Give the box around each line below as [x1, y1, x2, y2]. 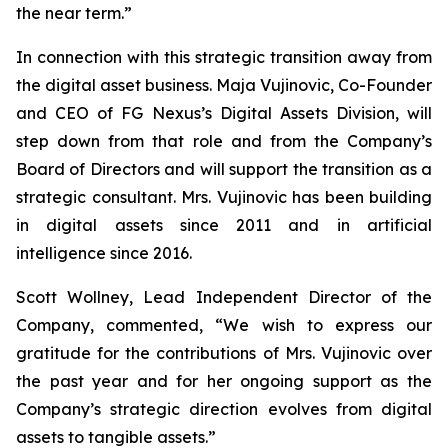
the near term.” [16, 3, 132, 23]
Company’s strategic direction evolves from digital [16, 399, 432, 419]
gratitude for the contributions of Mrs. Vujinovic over [16, 343, 432, 363]
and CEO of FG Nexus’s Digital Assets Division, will [16, 103, 432, 123]
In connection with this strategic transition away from [16, 47, 432, 67]
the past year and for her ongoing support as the [16, 371, 432, 391]
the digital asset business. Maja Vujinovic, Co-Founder [16, 75, 432, 95]
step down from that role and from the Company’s [16, 131, 432, 151]
